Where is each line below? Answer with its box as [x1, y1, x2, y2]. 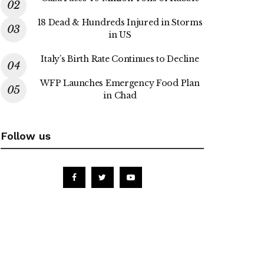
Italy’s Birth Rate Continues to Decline [41, 53, 199, 64]
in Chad [103, 90, 137, 101]
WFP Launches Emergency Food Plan [40, 77, 200, 88]
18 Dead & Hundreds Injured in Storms [37, 16, 203, 28]
